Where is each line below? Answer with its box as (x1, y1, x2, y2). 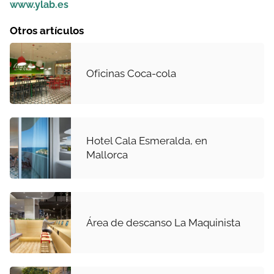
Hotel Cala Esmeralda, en (86, 135, 207, 147)
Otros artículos (10, 24, 84, 37)
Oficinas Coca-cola (86, 67, 176, 80)
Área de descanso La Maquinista (86, 216, 240, 229)
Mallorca (86, 149, 128, 161)
